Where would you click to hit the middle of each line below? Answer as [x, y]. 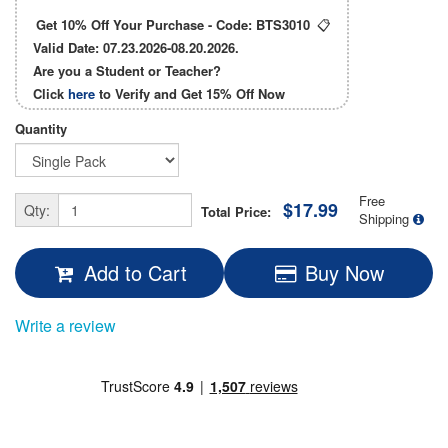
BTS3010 [283, 25]
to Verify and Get [150, 94]
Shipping [383, 219]
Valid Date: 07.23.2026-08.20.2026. [136, 48]
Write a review [65, 326]
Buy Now [344, 273]
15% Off [230, 94]
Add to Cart [135, 273]
